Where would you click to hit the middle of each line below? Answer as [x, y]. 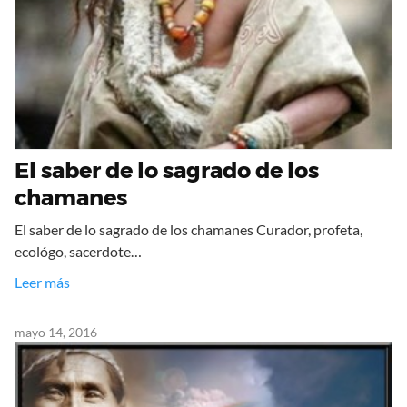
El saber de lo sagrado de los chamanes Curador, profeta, [189, 230]
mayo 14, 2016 [56, 333]
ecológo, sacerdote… [78, 252]
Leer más [42, 283]
